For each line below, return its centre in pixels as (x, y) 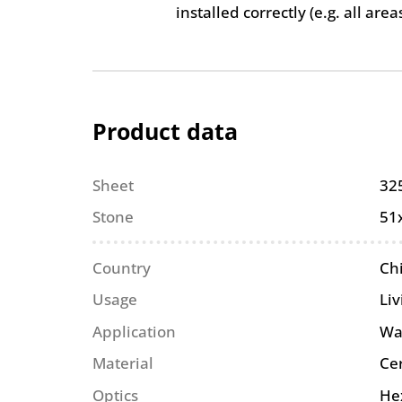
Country (122, 267)
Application (135, 331)
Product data (166, 131)
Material (123, 363)
